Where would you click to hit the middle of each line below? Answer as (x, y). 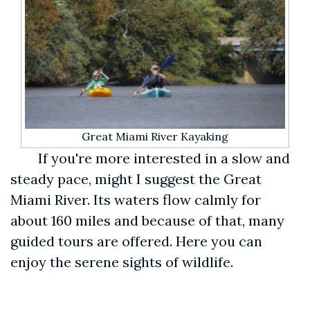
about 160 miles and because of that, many (147, 220)
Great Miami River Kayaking (155, 136)
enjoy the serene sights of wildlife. (122, 262)
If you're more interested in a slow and (164, 158)
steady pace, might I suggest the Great (136, 179)
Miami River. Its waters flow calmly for (136, 199)
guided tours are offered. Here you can (136, 241)
